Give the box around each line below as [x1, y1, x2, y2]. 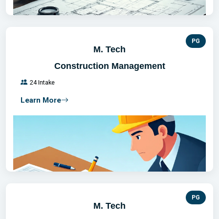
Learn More [21, 96, 61, 105]
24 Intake [30, 79, 55, 86]
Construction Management [54, 61, 165, 71]
